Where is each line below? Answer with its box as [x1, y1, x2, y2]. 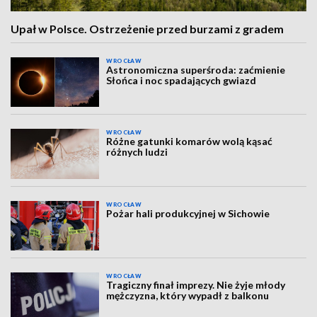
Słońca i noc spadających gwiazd [106, 74, 257, 86]
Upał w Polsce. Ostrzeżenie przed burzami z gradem [11, 22, 284, 35]
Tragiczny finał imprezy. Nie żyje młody [106, 279, 286, 292]
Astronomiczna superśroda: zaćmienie [106, 64, 286, 76]
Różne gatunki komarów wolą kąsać [106, 135, 273, 148]
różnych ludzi [106, 146, 168, 158]
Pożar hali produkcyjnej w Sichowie [106, 207, 270, 219]
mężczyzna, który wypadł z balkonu [106, 289, 270, 302]
